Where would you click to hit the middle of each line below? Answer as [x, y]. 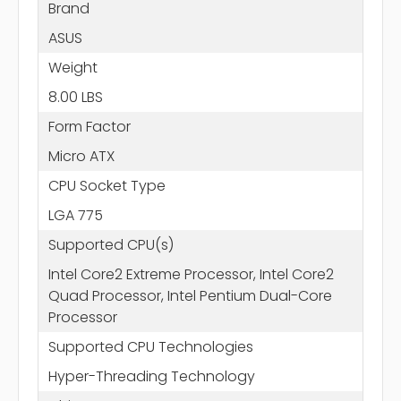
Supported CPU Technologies [150, 346]
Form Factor [89, 126]
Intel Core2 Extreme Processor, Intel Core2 [191, 274]
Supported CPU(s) [111, 244]
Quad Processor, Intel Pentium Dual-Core [190, 295]
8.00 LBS [75, 97]
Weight [73, 67]
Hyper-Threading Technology [151, 376]
